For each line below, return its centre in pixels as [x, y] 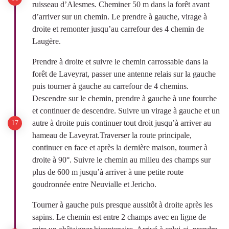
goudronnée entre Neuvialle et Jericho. [94, 184]
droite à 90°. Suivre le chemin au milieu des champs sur [121, 160]
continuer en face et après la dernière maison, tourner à [120, 147]
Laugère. [47, 41]
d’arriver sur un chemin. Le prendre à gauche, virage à [120, 17]
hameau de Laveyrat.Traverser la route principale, [112, 135]
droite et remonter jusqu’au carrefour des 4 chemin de [118, 29]
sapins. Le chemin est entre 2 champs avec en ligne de [119, 217]
